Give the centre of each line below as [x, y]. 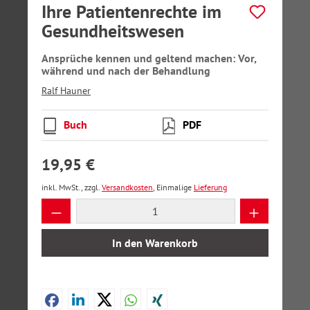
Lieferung [210, 187]
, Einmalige [173, 187]
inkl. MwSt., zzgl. [72, 187]
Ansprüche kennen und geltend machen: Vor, [149, 58]
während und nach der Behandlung [126, 71]
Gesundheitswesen [113, 31]
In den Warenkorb [155, 243]
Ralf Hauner [66, 91]
